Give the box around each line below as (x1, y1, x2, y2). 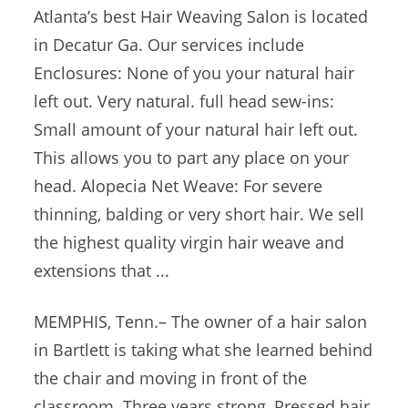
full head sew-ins (199, 90, 331, 112)
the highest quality (34, 231, 181, 253)
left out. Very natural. (34, 90, 200, 112)
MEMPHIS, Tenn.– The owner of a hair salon (34, 311, 368, 332)
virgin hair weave (180, 231, 311, 253)
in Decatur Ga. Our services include (34, 34, 305, 56)
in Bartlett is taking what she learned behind (34, 339, 373, 361)
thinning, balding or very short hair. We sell (34, 203, 365, 225)
